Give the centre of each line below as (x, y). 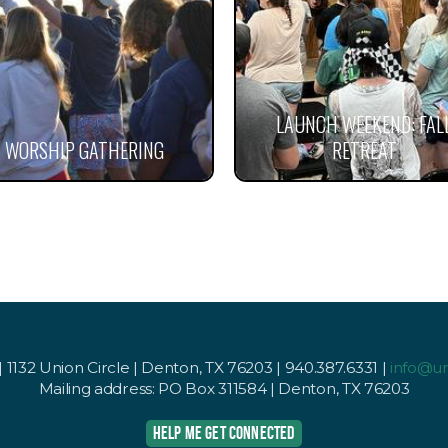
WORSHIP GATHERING (84, 150)
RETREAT (364, 150)
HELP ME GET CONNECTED (223, 432)
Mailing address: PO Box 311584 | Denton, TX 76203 (224, 389)
